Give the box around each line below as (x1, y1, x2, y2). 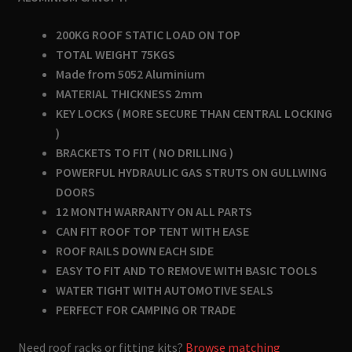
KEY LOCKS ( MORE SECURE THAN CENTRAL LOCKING (55, 105, 332, 121)
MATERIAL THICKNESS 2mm (55, 86, 205, 101)
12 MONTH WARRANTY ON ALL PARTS (55, 203, 252, 219)
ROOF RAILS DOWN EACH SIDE (55, 243, 216, 258)
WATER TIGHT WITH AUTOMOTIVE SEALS (55, 282, 276, 298)
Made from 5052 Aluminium (55, 66, 207, 82)
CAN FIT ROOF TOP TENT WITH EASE (55, 223, 251, 239)
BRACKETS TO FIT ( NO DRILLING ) (55, 145, 233, 160)
